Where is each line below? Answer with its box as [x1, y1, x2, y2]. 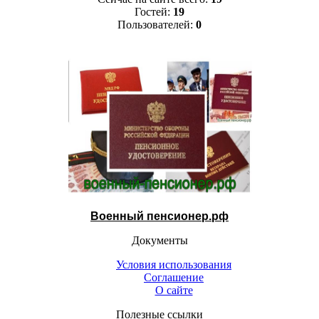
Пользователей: [117, 18, 196, 31]
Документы [131, 234, 188, 246]
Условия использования [116, 258, 231, 271]
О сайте [155, 283, 193, 296]
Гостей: [135, 5, 173, 18]
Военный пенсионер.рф [90, 209, 229, 222]
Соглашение [144, 271, 204, 283]
